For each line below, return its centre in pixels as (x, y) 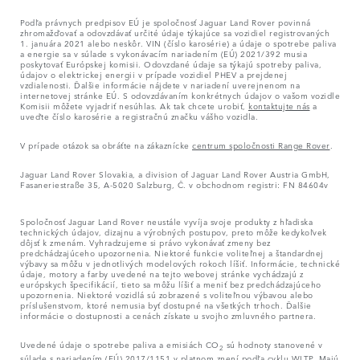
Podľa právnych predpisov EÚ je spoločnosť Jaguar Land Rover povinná (166, 21)
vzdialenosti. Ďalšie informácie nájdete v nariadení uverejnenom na (160, 84)
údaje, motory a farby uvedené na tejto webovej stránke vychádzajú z (162, 273)
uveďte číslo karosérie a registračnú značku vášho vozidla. (139, 115)
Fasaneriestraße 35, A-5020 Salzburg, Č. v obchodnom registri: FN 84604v (174, 184)
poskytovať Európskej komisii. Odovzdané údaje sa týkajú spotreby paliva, (171, 63)
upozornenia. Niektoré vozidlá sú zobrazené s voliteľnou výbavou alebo (167, 294)
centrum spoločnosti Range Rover (261, 144)
